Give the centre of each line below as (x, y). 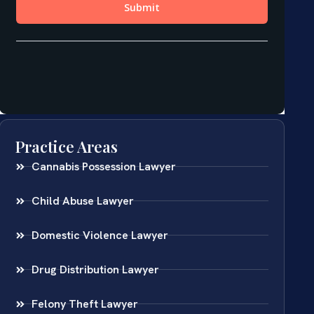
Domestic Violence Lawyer (100, 235)
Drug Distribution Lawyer (95, 269)
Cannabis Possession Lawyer (103, 166)
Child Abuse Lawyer (82, 200)
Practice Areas (67, 146)
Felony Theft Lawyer (84, 303)
